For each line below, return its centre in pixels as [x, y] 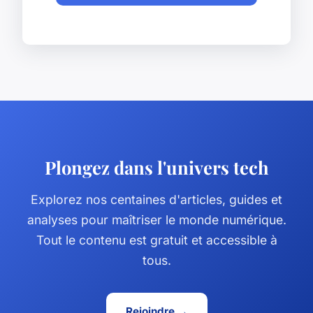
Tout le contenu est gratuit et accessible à [156, 240]
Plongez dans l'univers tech [156, 167]
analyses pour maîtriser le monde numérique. [156, 220]
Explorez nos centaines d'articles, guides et [156, 200]
